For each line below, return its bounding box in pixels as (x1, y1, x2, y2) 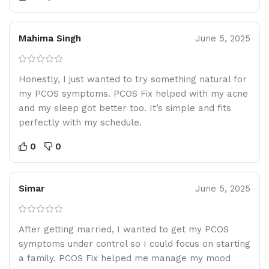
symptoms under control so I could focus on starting (19, 238, 250, 249)
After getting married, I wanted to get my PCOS (19, 223, 229, 235)
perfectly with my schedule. (19, 116, 142, 128)
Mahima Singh (19, 32, 81, 44)
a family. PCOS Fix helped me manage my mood (19, 252, 231, 264)
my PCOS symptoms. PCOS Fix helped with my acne (19, 88, 248, 99)
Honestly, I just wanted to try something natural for (19, 73, 247, 85)
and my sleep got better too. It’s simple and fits (19, 102, 231, 113)
